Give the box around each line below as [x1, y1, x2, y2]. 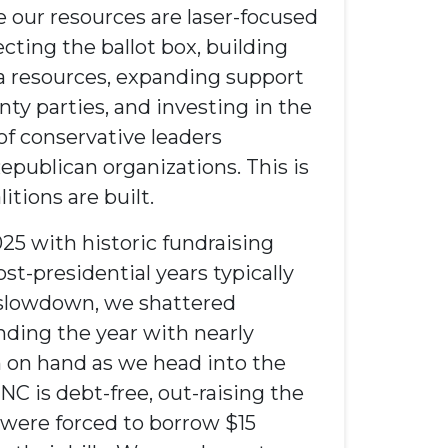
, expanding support [107, 65, 304, 89]
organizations [98, 155, 237, 179]
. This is [237, 155, 309, 179]
